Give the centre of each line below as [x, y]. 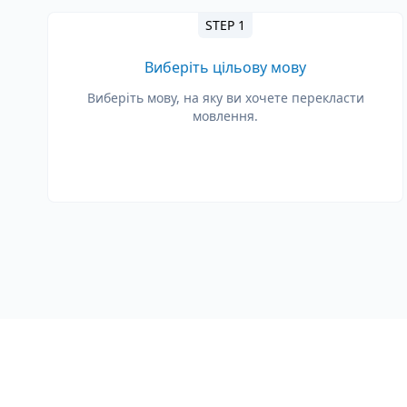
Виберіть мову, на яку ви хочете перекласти [225, 98]
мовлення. [225, 116]
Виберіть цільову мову [225, 67]
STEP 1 [225, 25]
